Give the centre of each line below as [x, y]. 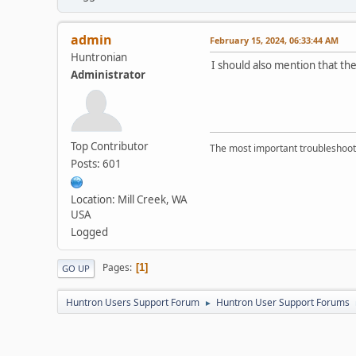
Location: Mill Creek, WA [129, 199]
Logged [89, 232]
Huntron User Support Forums [283, 302]
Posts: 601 [96, 163]
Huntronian [99, 57]
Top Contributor [110, 146]
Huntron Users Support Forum [133, 302]
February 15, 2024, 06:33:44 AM [274, 40]
